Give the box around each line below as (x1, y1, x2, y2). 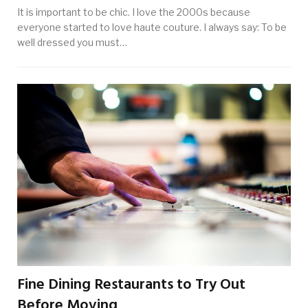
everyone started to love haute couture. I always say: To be (17, 21, 287, 34)
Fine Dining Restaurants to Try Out (17, 272, 245, 297)
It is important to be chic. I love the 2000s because (17, 6, 250, 19)
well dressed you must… (17, 36, 127, 49)
